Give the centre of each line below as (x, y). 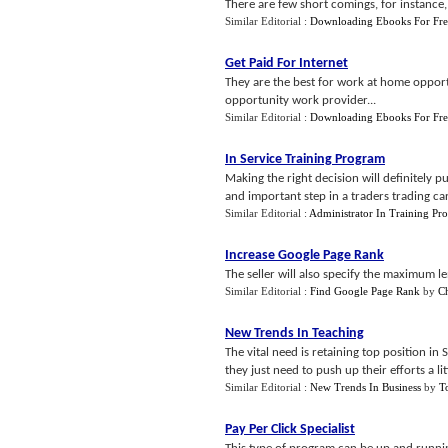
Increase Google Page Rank (304, 255)
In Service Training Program (305, 159)
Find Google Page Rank (365, 291)
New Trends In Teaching (294, 333)
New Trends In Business (365, 387)
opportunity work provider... (300, 100)
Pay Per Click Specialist (290, 429)
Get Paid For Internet (286, 63)
